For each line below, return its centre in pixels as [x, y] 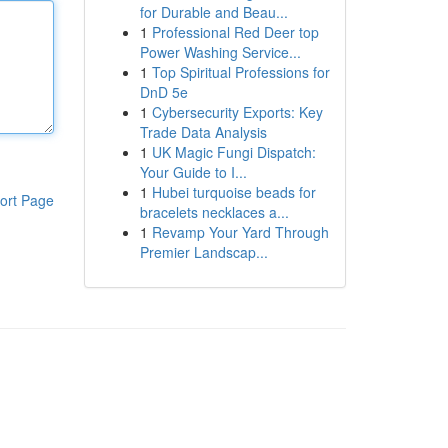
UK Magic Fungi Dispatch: [233, 152]
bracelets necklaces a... [214, 212]
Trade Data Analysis [203, 132]
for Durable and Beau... [213, 12]
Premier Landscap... [203, 252]
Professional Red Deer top [235, 32]
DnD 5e [163, 92]
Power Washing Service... [220, 52]
